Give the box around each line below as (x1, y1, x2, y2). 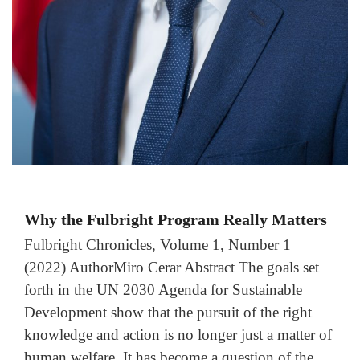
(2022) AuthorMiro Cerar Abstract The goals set (24, 259, 319, 276)
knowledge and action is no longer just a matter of (24, 326, 332, 344)
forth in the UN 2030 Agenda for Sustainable (24, 281, 302, 299)
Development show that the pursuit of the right (24, 304, 312, 321)
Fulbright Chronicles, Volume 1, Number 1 (24, 236, 291, 254)
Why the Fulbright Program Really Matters (24, 211, 327, 229)
